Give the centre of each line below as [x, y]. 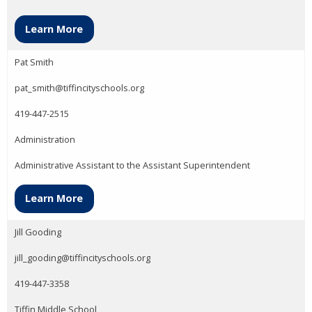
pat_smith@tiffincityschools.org [79, 88]
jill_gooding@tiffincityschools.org [83, 257]
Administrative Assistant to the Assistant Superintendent [132, 165]
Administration [45, 140]
